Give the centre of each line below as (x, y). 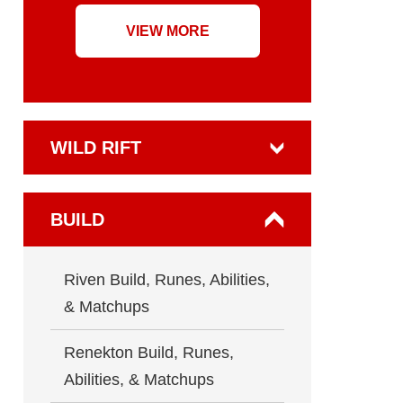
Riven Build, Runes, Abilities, (167, 280)
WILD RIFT (96, 148)
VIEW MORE (167, 31)
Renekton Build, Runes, (149, 353)
